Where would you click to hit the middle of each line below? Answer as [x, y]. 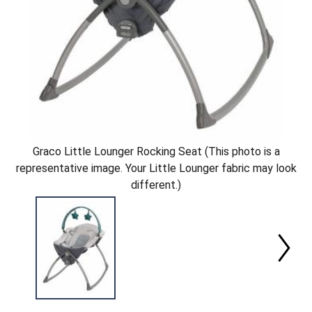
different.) [156, 185]
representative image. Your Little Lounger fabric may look [156, 168]
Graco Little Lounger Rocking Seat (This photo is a [156, 151]
